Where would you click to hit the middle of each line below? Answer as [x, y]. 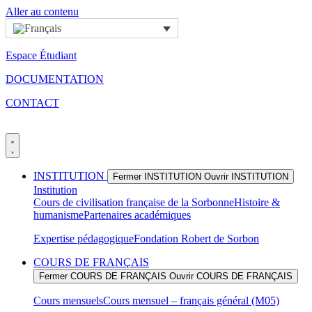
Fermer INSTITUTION [157, 177]
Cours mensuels [68, 301]
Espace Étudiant [41, 56]
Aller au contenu [42, 11]
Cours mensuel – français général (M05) [191, 301]
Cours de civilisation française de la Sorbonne [134, 203]
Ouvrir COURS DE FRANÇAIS [231, 276]
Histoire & [257, 203]
